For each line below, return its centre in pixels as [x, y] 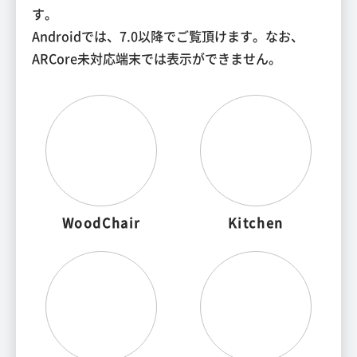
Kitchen [255, 223]
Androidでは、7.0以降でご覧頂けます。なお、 [168, 36]
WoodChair [101, 223]
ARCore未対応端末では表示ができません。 [157, 59]
